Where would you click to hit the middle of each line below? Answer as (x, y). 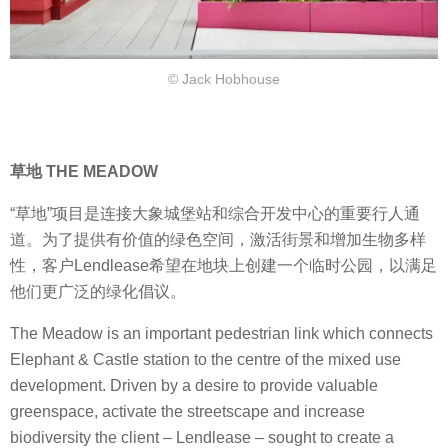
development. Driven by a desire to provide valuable (194, 386)
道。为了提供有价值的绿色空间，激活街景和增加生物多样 (218, 240)
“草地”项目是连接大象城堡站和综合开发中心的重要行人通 (215, 214)
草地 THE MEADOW (84, 171)
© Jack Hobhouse (224, 79)
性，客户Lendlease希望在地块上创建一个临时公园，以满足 (223, 266)
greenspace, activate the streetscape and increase (187, 412)
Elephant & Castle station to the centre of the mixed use (205, 360)
